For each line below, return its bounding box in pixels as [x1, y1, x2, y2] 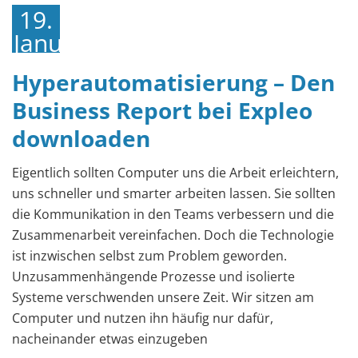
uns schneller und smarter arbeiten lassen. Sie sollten [12, 185, 336, 202]
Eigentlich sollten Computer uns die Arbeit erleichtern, [12, 164, 339, 181]
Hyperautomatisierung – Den [12, 67, 335, 97]
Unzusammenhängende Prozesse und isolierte [12, 268, 295, 285]
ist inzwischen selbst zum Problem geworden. [12, 247, 287, 265]
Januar [14, 26, 86, 59]
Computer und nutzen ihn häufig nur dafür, [12, 309, 273, 327]
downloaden [12, 123, 150, 153]
